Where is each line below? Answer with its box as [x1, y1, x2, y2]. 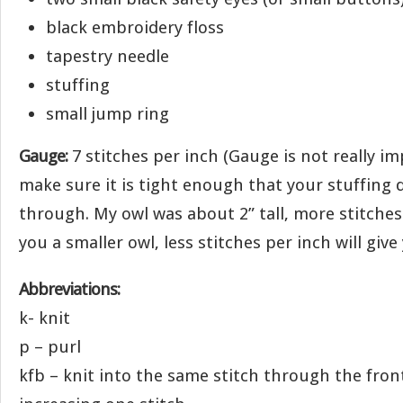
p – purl [19, 336, 81, 357]
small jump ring [46, 103, 169, 124]
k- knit [19, 308, 70, 328]
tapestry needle [46, 46, 169, 67]
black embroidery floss [46, 17, 224, 38]
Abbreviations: [19, 279, 120, 300]
